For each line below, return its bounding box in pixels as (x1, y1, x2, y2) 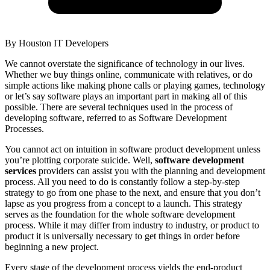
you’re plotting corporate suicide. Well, (5, 154, 155, 165)
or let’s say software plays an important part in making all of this (5, 90, 247, 101)
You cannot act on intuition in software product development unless (5, 143, 260, 154)
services (5, 165, 36, 176)
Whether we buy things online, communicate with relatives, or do (5, 69, 253, 80)
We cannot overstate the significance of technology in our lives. (5, 58, 245, 69)
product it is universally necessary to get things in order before (5, 230, 240, 241)
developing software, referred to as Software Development (5, 112, 227, 123)
